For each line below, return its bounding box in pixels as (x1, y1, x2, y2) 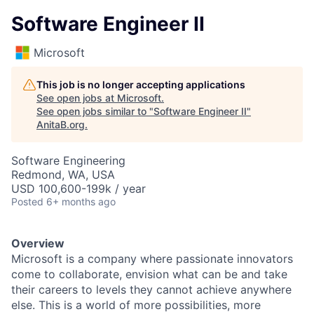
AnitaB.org (36, 118, 85, 130)
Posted (11, 196, 43, 207)
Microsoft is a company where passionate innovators (11, 252, 293, 266)
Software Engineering (11, 153, 125, 168)
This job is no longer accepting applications (36, 78, 245, 90)
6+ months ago (46, 196, 116, 207)
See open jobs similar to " (36, 105, 153, 117)
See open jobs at (36, 92, 117, 104)
